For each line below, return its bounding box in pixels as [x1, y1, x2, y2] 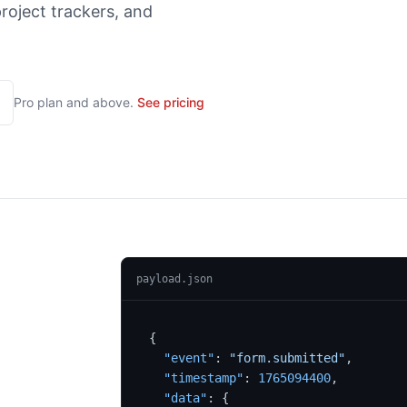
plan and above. [34, 94, 134, 110]
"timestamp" [163, 371, 243, 385]
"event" [163, 351, 214, 365]
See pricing [137, 94, 204, 110]
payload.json [135, 273, 213, 285]
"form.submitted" [228, 351, 345, 365]
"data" [163, 391, 207, 405]
